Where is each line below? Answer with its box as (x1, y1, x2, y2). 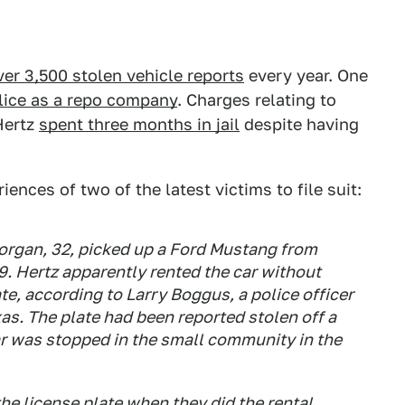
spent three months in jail (39, 115, 240, 134)
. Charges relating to (177, 90, 336, 109)
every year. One (244, 66, 368, 85)
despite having (240, 115, 359, 134)
